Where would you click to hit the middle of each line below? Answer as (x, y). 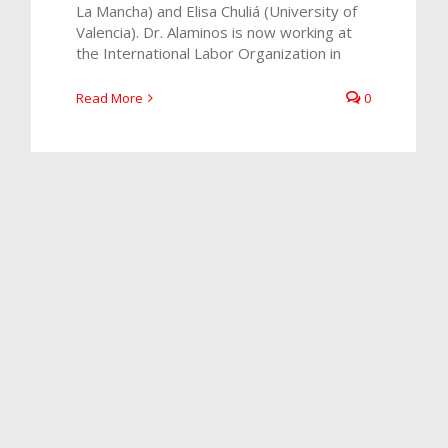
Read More (109, 97)
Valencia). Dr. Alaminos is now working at (214, 31)
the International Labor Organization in (208, 52)
